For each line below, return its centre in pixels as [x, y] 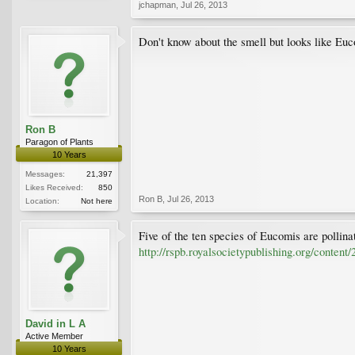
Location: [42, 200]
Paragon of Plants [59, 141]
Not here [97, 200]
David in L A [55, 323]
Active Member [54, 336]
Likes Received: [54, 187]
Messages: [45, 174]
